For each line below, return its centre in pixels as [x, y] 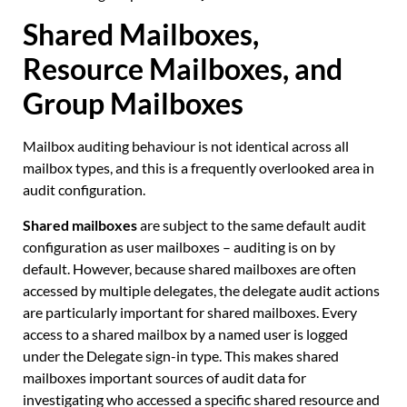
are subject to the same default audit [252, 224]
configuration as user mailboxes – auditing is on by [179, 246]
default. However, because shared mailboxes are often [189, 268]
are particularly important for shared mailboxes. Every [190, 312]
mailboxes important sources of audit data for [164, 377]
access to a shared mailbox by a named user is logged [185, 333]
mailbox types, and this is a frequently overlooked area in [199, 168]
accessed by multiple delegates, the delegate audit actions [201, 290]
